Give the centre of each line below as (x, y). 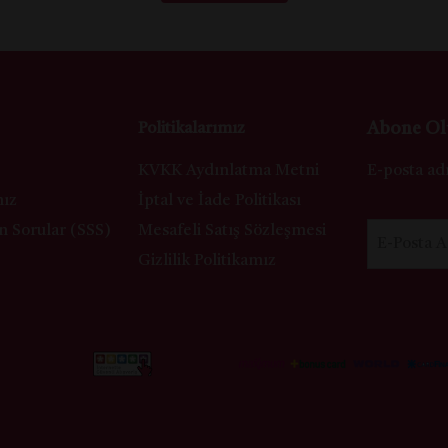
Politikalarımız (191, 129)
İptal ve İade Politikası (219, 201)
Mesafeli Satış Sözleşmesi (231, 231)
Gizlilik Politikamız (206, 261)
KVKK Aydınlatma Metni (228, 171)
